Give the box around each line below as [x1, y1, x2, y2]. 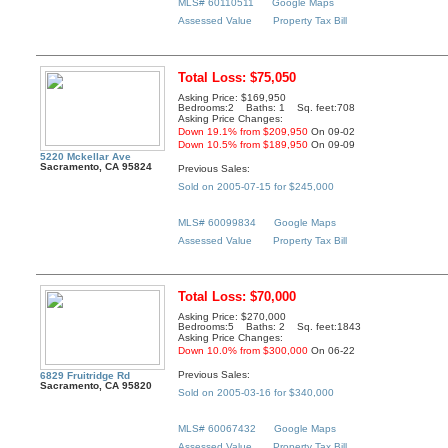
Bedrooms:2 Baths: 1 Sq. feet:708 [178, 102, 356, 114]
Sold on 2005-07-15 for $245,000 [178, 180, 335, 192]
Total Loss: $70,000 [178, 289, 297, 305]
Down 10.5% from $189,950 [178, 139, 309, 151]
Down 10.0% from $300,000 [178, 345, 309, 357]
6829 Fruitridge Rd [40, 370, 131, 382]
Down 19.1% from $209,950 [178, 126, 309, 138]
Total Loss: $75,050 [178, 70, 297, 86]
